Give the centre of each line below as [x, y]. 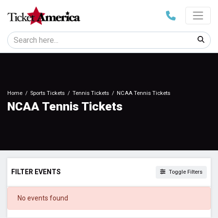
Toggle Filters [185, 172]
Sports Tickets [47, 93]
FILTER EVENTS [36, 172]
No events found [43, 198]
